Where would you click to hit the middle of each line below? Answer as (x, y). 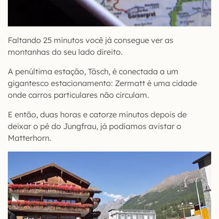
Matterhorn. (30, 138)
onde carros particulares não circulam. (78, 95)
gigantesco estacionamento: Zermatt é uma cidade (102, 83)
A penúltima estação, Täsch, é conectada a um (93, 72)
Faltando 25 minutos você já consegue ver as (91, 40)
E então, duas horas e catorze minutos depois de (97, 115)
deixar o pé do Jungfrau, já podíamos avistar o (95, 126)
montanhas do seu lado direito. (65, 52)
